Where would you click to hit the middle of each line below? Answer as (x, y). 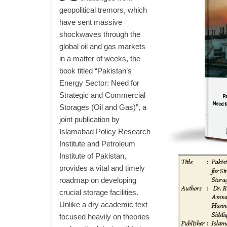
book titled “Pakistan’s (96, 71)
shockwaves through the (100, 34)
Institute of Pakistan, (93, 156)
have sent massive (91, 22)
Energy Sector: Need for (99, 83)
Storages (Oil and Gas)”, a (103, 107)
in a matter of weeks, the (100, 59)
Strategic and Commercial (102, 95)
